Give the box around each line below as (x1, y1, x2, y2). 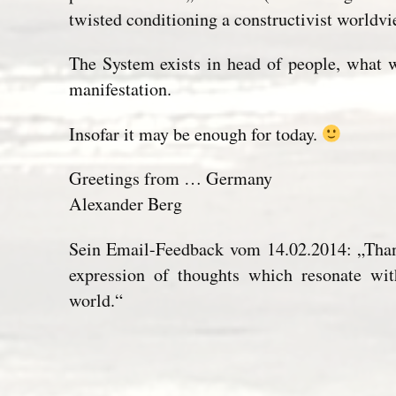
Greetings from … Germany (68, 166, 272, 191)
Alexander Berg (68, 192, 182, 217)
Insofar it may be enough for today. (68, 121, 322, 146)
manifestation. (68, 77, 171, 102)
